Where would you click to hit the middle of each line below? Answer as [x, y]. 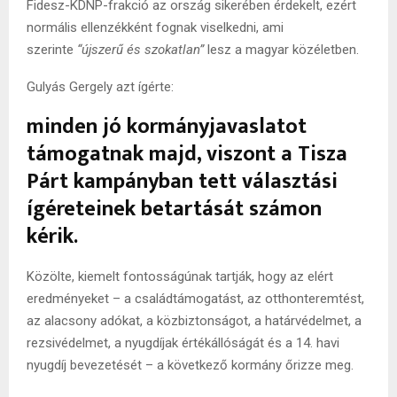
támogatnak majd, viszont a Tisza [187, 155]
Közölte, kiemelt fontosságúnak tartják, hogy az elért [180, 277]
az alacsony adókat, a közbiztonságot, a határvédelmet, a [194, 321]
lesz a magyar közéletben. [281, 50]
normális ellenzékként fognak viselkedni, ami [155, 28]
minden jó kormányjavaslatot [167, 127]
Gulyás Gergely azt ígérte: [102, 87]
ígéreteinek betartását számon [174, 210]
